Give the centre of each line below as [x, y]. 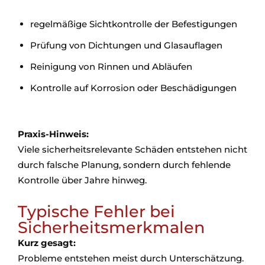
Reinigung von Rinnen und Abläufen [111, 67]
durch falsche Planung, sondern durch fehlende [124, 165]
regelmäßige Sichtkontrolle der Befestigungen [134, 24]
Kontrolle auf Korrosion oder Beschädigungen [133, 88]
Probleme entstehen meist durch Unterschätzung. [131, 258]
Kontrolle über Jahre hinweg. [82, 180]
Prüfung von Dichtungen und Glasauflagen [126, 45]
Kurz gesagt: [49, 243]
